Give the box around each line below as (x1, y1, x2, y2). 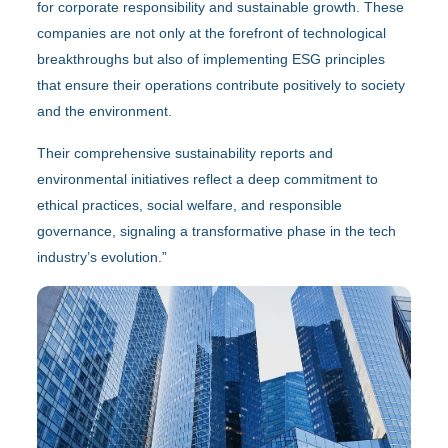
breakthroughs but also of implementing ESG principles (37, 50, 386, 67)
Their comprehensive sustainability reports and (37, 144, 334, 161)
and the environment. (37, 102, 173, 119)
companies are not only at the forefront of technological (37, 24, 387, 41)
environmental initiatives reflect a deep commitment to (37, 170, 379, 187)
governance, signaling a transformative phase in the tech (37, 222, 397, 239)
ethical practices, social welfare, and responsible (37, 196, 343, 213)
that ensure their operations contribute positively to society (37, 76, 406, 93)
